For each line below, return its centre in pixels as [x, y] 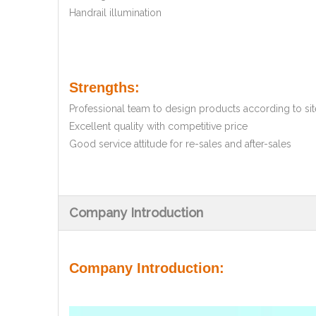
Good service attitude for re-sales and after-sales [180, 144]
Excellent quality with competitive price [158, 127]
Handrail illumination [115, 13]
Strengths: [104, 88]
